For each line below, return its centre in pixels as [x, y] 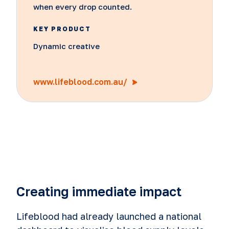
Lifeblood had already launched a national [109, 216]
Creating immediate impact [99, 191]
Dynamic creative [66, 46]
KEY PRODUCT [62, 29]
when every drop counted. [83, 7]
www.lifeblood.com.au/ [81, 82]
